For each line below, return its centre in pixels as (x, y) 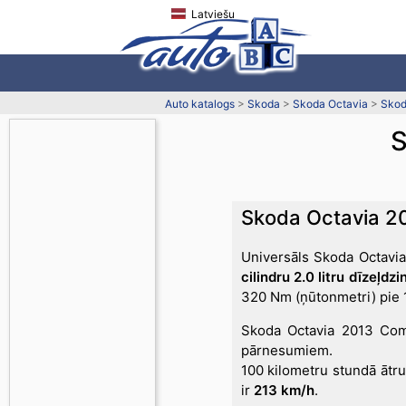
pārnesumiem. (286, 350)
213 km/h (284, 390)
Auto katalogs (200, 104)
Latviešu (213, 14)
